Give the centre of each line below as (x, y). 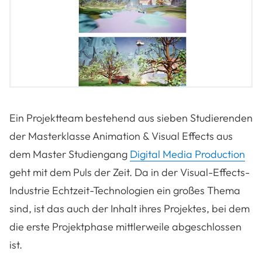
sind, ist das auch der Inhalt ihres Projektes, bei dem (130, 209)
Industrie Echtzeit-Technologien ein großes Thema (125, 191)
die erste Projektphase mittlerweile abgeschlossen (125, 227)
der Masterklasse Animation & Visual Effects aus (121, 136)
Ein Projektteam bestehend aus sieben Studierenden (131, 118)
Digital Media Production (187, 154)
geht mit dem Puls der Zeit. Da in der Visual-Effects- (130, 173)
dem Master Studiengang (70, 154)
